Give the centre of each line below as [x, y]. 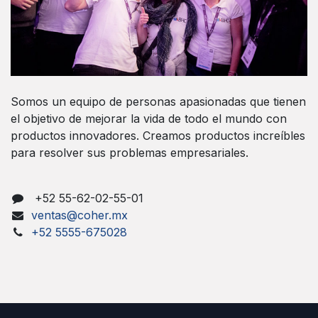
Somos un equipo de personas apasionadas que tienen [158, 101]
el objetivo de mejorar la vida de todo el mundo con [149, 118]
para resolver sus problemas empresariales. [130, 152]
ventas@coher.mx [79, 215]
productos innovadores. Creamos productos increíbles [158, 135]
